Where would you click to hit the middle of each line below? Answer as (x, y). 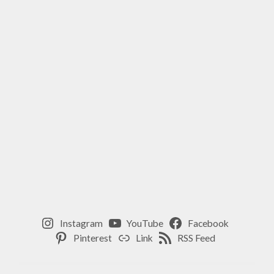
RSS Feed (197, 238)
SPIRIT (44, 30)
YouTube (145, 224)
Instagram (81, 224)
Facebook (209, 224)
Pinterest (92, 238)
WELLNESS (52, 70)
